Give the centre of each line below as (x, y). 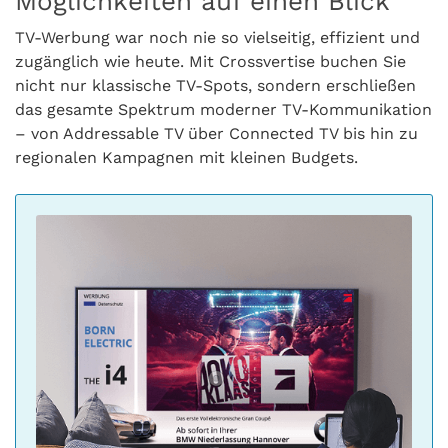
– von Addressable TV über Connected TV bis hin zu (216, 134)
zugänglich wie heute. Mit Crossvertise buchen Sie (210, 62)
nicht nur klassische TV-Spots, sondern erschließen (215, 86)
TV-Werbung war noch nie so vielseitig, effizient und (217, 38)
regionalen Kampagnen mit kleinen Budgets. (186, 158)
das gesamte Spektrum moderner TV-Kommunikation (223, 110)
